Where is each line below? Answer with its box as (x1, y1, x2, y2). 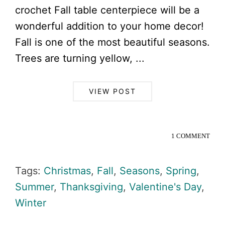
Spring (166, 164, 196, 177)
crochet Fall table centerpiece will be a (15, 4, 199, 16)
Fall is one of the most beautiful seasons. (15, 36, 210, 48)
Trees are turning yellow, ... (15, 52, 145, 64)
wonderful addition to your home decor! (15, 20, 204, 32)
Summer (15, 180, 54, 193)
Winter (15, 196, 46, 209)
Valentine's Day (129, 180, 201, 193)
